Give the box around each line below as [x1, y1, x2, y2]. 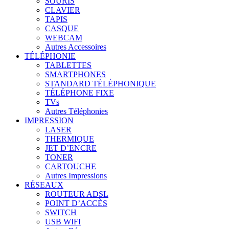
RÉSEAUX [25, 180, 63, 190]
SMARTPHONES [45, 70, 106, 79]
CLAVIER [45, 6, 80, 15]
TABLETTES [45, 61, 91, 70]
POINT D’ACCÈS [45, 199, 107, 208]
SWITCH [45, 208, 77, 217]
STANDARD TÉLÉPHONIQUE [45, 79, 156, 88]
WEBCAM [45, 33, 82, 42]
